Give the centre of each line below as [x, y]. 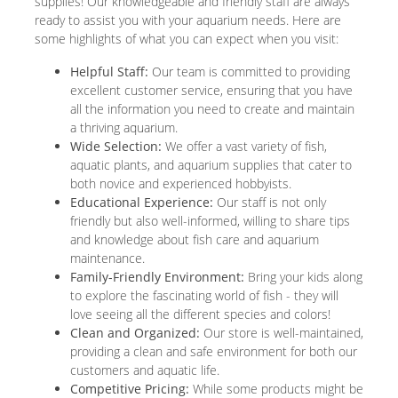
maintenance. [107, 259]
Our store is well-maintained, [282, 333]
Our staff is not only [270, 203]
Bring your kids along [303, 277]
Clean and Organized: [135, 333]
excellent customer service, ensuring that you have [211, 91]
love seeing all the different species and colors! [200, 314]
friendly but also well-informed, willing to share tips [210, 221]
